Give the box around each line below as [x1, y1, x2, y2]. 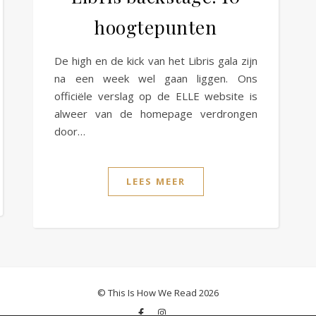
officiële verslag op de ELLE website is [54, 88, 257, 103]
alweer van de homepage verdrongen [54, 106, 257, 121]
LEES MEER [126, 174, 186, 188]
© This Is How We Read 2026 [97, 286, 219, 299]
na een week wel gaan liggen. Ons [54, 71, 257, 85]
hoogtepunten [95, 14, 217, 39]
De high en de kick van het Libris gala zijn [54, 53, 257, 68]
